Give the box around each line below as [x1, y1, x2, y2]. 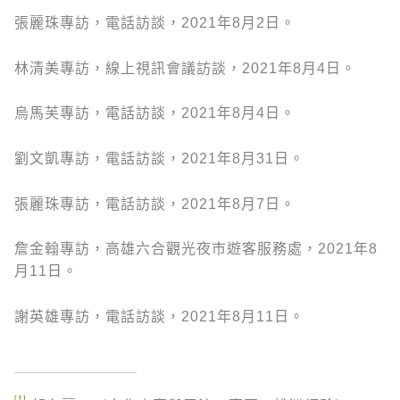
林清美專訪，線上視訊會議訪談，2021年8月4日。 [14, 60, 356, 76]
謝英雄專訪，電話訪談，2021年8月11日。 [14, 308, 304, 324]
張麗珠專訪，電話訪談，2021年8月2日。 [14, 15, 296, 31]
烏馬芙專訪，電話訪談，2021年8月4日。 [14, 105, 296, 121]
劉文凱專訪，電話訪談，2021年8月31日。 [14, 150, 304, 166]
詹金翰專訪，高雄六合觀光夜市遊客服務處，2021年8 [14, 241, 378, 257]
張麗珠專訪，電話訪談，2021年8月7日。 [14, 196, 296, 212]
